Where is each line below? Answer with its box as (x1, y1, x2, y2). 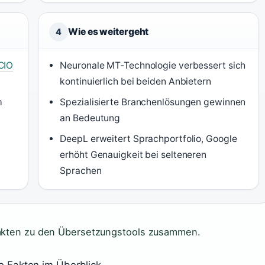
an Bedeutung (60, 112, 121, 124)
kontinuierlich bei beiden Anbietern (60, 76, 211, 87)
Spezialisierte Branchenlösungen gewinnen (60, 96, 246, 108)
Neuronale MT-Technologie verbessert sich (60, 60, 246, 71)
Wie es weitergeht (68, 26, 149, 37)
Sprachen (60, 165, 102, 176)
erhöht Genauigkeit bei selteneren (60, 149, 207, 160)
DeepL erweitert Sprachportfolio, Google (60, 133, 237, 144)
